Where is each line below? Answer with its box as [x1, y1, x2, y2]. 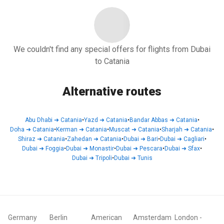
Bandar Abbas [129, 116, 168, 123]
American [91, 213, 122, 221]
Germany [8, 213, 37, 221]
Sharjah [161, 126, 182, 133]
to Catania [94, 56, 129, 66]
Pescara [139, 145, 162, 152]
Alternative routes [62, 84, 161, 98]
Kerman [56, 126, 77, 133]
